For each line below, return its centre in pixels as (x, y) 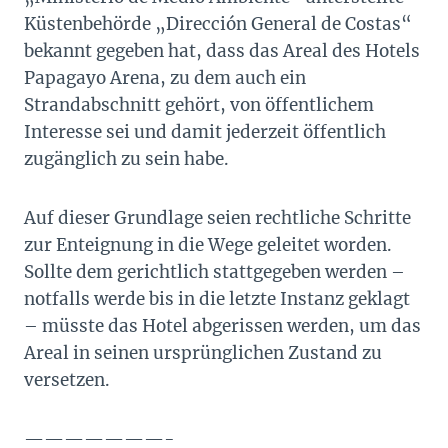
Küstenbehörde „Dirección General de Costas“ (218, 24)
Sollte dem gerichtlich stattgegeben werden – (214, 272)
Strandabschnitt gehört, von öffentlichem (199, 105)
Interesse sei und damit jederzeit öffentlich (205, 132)
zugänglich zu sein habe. (126, 159)
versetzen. (67, 380)
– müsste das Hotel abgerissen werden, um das (222, 326)
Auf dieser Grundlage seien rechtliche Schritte (217, 218)
